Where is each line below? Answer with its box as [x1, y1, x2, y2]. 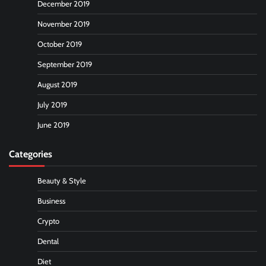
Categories [9, 147, 52, 160]
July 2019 [37, 100, 67, 109]
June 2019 [37, 120, 69, 129]
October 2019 [37, 39, 82, 49]
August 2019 [37, 80, 77, 89]
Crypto [37, 216, 59, 226]
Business [37, 196, 65, 205]
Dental [37, 236, 59, 246]
